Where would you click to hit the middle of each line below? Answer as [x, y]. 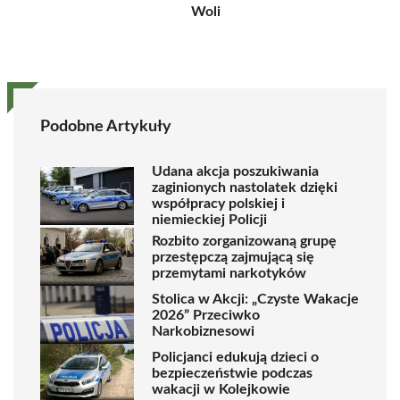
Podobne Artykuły [106, 127]
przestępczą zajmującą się [233, 257]
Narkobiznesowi [203, 331]
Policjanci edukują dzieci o [235, 357]
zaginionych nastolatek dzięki [245, 187]
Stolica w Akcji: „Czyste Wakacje [255, 299]
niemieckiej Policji [209, 220]
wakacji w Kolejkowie [221, 389]
